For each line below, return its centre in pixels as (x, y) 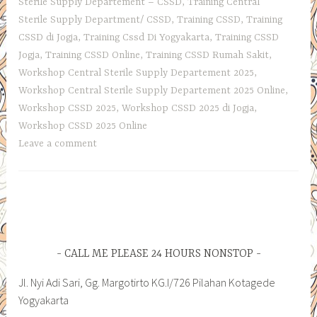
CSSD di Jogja (48, 37)
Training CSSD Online (93, 55)
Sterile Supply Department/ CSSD (95, 19)
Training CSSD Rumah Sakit (208, 55)
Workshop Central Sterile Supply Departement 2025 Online (152, 90)
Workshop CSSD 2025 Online (83, 126)
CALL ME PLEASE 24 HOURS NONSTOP (158, 254)
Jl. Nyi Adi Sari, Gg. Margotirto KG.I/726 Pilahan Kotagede (147, 283)
